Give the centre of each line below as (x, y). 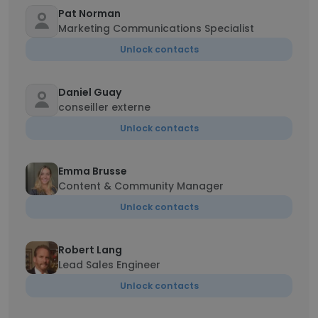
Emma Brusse (93, 171)
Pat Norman (89, 13)
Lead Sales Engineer (109, 265)
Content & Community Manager (141, 186)
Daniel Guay (90, 92)
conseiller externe (104, 107)
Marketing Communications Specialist (156, 28)
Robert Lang (90, 250)
